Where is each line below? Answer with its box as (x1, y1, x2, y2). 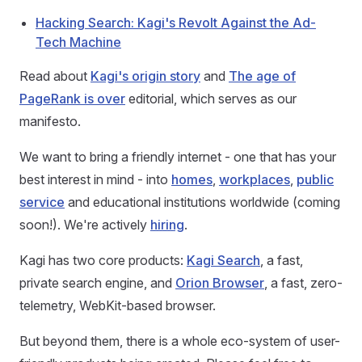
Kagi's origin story (90, 68, 200, 84)
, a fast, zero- (264, 275, 343, 291)
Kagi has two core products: (19, 252, 187, 268)
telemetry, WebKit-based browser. (19, 297, 216, 314)
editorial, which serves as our (125, 90, 297, 107)
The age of (229, 68, 296, 84)
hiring (150, 217, 184, 233)
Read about (19, 68, 90, 84)
